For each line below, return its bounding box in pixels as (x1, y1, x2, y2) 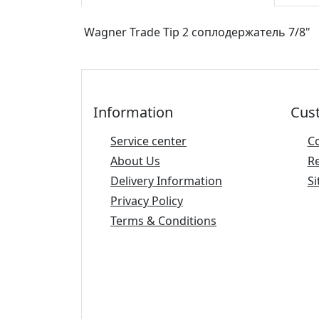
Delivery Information (110, 173, 222, 189)
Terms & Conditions (110, 213, 216, 229)
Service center (110, 133, 187, 149)
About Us (110, 153, 160, 169)
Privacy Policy (110, 193, 183, 209)
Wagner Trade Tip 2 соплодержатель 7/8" (84, 24, 310, 40)
